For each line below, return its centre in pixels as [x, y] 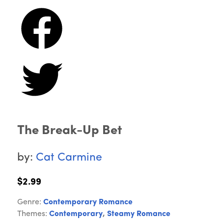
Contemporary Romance [88, 203]
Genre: [30, 203]
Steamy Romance [139, 214]
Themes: [33, 214]
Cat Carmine [69, 158]
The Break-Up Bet [69, 131]
